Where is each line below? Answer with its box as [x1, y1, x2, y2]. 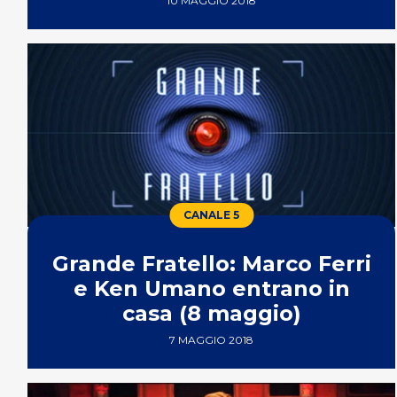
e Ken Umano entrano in [73, 276, 350, 302]
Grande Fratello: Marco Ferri [51, 251, 371, 277]
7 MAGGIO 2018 [169, 333, 254, 347]
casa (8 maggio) [121, 300, 301, 327]
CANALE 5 [183, 208, 240, 222]
